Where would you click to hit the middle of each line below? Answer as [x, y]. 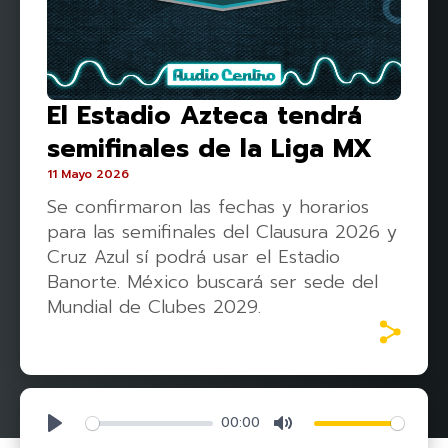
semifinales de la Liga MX [209, 149]
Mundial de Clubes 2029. [154, 307]
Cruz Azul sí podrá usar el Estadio [193, 257]
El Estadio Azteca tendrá [204, 116]
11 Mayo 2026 [88, 174]
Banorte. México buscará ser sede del [212, 282]
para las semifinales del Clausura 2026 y [222, 232]
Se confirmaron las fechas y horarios [208, 207]
